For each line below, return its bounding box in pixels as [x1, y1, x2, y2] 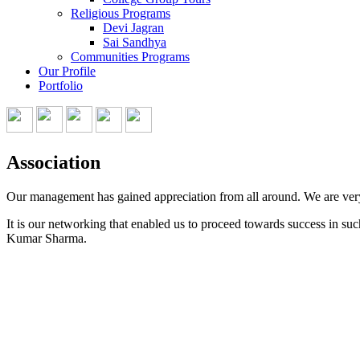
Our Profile [39, 64, 96, 78]
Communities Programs [71, 50, 190, 63]
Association [6, 151, 100, 173]
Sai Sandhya [103, 35, 166, 49]
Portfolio [39, 79, 83, 92]
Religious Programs [71, 6, 170, 20]
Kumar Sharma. [6, 231, 87, 245]
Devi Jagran [103, 21, 164, 35]
